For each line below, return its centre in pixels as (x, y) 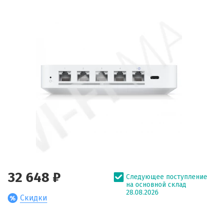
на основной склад (156, 184)
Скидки (34, 198)
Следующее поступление (167, 177)
